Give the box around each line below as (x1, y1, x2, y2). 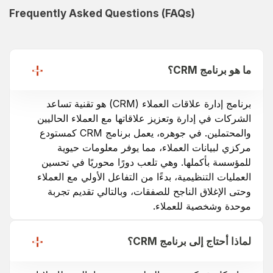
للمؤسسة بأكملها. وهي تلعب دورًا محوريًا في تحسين (41, 155, 251, 168)
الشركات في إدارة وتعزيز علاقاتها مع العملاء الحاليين (37, 112, 251, 124)
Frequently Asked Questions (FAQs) (9, 7, 195, 19)
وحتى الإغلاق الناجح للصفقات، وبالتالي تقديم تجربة (48, 185, 251, 197)
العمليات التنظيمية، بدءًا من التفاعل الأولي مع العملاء (37, 170, 251, 183)
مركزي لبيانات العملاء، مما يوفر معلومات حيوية (57, 141, 251, 154)
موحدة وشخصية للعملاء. (153, 199, 251, 212)
